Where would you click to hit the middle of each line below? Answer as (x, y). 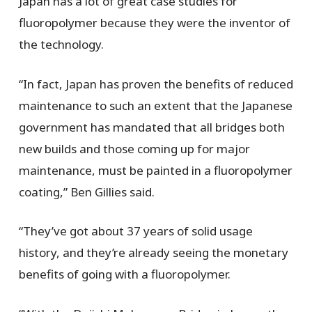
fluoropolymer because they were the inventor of (154, 23)
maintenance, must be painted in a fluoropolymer (155, 170)
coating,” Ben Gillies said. (86, 192)
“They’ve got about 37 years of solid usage (135, 231)
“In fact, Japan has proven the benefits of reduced (156, 84)
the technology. (61, 45)
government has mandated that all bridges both (151, 127)
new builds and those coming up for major (134, 148)
